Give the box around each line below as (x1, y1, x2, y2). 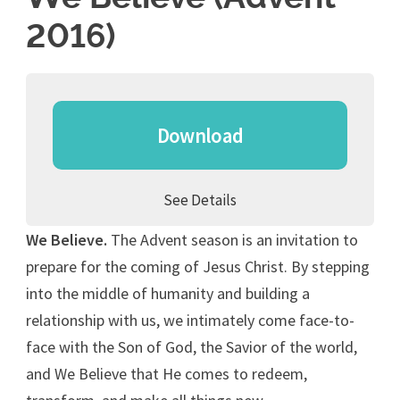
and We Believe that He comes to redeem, (26, 362, 308, 384)
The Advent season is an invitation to (107, 229, 359, 250)
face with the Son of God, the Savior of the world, (26, 336, 358, 357)
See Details (163, 189, 237, 210)
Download (156, 121, 244, 148)
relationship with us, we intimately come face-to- (26, 309, 355, 330)
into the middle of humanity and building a (26, 282, 311, 304)
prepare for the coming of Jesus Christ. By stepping (26, 255, 371, 277)
